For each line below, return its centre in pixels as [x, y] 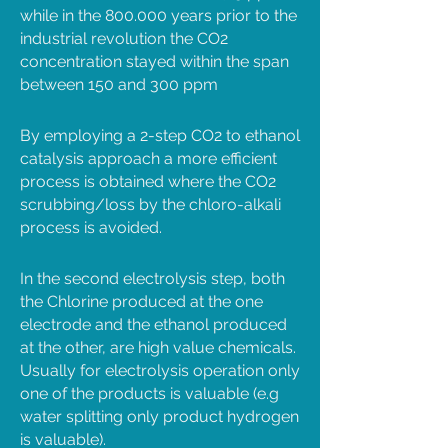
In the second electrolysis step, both [152, 278]
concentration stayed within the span [154, 61]
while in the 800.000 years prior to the [158, 15]
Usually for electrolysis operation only [160, 370]
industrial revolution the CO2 [124, 38]
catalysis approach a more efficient [148, 158]
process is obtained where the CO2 [148, 181]
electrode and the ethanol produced [153, 324]
